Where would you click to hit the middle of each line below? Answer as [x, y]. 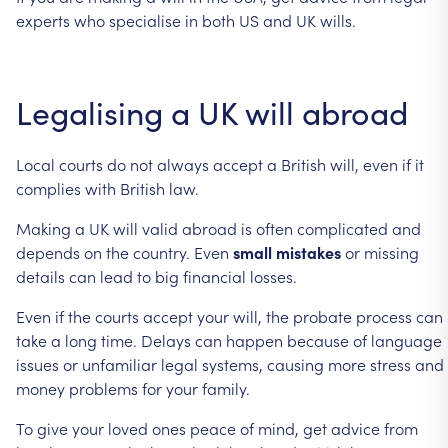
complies [48, 187]
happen [254, 339]
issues [37, 363]
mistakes [308, 251]
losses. [273, 275]
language [406, 339]
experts [43, 19]
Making [43, 227]
